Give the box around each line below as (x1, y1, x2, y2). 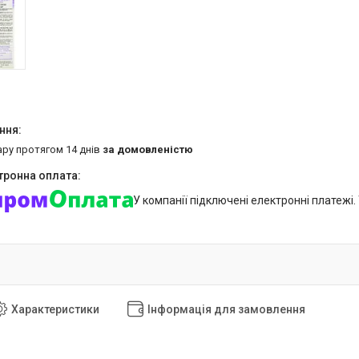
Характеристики (11, 302, 99, 316)
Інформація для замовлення (147, 302, 305, 316)
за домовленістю (103, 143, 193, 155)
